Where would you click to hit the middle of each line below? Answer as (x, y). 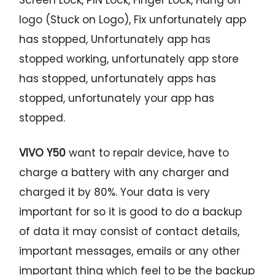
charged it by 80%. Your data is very (115, 192)
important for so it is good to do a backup (131, 211)
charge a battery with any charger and (124, 172)
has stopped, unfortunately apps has (118, 78)
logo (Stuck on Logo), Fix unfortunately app (133, 19)
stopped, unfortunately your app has (117, 98)
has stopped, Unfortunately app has (115, 39)
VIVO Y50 (43, 153)
